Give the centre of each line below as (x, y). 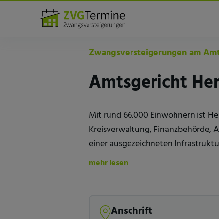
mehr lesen (109, 163)
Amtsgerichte (125, 24)
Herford (164, 24)
